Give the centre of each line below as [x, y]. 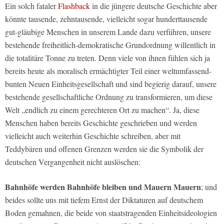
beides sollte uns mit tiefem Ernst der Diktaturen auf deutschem [104, 200]
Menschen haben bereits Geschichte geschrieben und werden [101, 123]
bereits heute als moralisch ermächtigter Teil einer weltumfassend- [108, 71]
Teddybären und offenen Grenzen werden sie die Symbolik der [104, 149]
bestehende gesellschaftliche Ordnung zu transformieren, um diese [109, 97]
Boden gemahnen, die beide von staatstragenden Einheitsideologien [111, 213]
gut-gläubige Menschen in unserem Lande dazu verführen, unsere [108, 32]
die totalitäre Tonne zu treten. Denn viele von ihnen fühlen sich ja [107, 58]
